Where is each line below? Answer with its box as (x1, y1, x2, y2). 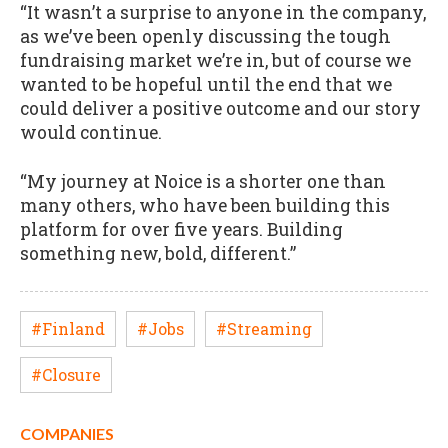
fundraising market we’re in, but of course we (20, 49, 411, 73)
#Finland (31, 317, 105, 339)
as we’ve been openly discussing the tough (20, 25, 391, 49)
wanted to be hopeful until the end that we (20, 73, 392, 97)
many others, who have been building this (20, 193, 390, 217)
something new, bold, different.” (20, 241, 296, 265)
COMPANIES (20, 424, 114, 444)
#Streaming (216, 317, 312, 339)
